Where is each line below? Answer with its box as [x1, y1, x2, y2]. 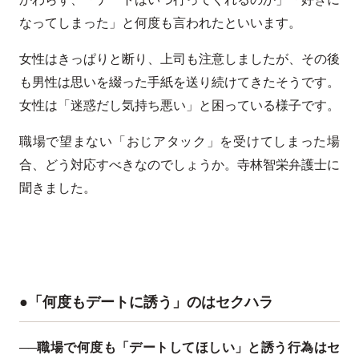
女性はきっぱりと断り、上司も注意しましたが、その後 [19, 49, 340, 68]
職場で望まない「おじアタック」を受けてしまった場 [19, 131, 340, 151]
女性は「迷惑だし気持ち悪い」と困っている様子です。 [19, 95, 340, 115]
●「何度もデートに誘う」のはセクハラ [19, 291, 273, 313]
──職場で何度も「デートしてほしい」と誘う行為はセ [19, 337, 340, 357]
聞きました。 [19, 178, 96, 197]
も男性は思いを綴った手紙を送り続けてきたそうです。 [19, 72, 340, 91]
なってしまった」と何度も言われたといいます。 [19, 13, 301, 32]
